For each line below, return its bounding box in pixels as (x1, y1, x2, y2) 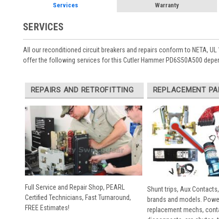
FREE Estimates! (24, 204, 69, 212)
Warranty (154, 1, 179, 9)
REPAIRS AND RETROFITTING (30, 85, 134, 94)
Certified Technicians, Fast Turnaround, (24, 194, 131, 202)
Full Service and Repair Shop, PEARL (24, 183, 125, 192)
